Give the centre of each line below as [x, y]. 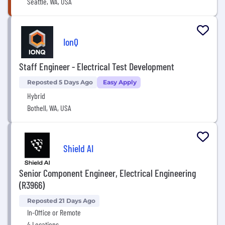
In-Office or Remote [54, 212]
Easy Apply [120, 82]
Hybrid [36, 96]
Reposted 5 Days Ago [60, 82]
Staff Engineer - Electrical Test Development [97, 66]
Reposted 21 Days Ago [61, 201]
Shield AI [78, 148]
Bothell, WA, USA [49, 108]
